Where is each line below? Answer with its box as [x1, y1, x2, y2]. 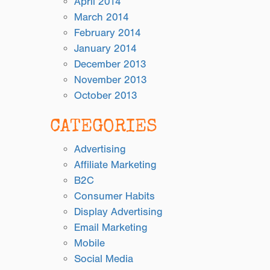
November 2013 [74, 74, 148, 86]
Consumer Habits [74, 190, 155, 202]
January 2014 [74, 43, 137, 54]
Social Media [74, 253, 134, 265]
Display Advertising [74, 206, 163, 218]
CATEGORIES [50, 114, 158, 137]
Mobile [74, 237, 105, 249]
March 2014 [74, 11, 130, 23]
